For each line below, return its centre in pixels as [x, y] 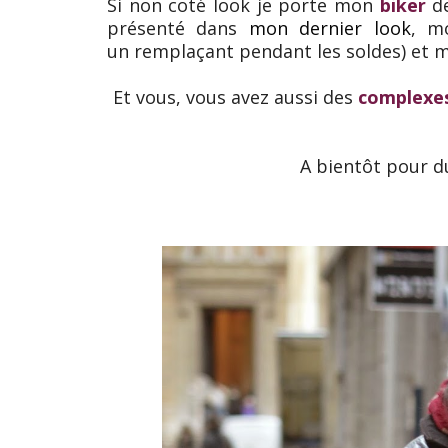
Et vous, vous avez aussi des [235, 97]
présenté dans [178, 28]
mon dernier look [329, 28]
